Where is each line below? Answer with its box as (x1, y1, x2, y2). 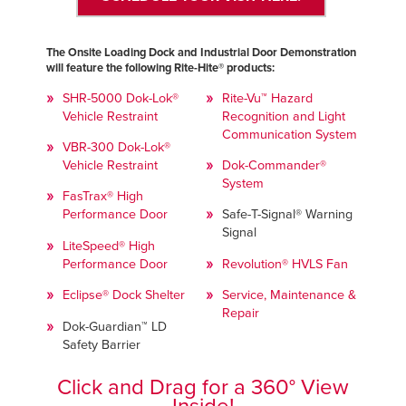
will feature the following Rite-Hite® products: (45, 61, 277, 76)
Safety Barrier (62, 336, 140, 353)
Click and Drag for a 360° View (57, 373, 349, 401)
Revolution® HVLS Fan (222, 256, 349, 272)
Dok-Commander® (222, 157, 327, 173)
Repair (222, 305, 260, 322)
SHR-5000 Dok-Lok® (62, 90, 179, 106)
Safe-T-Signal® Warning (222, 207, 353, 223)
